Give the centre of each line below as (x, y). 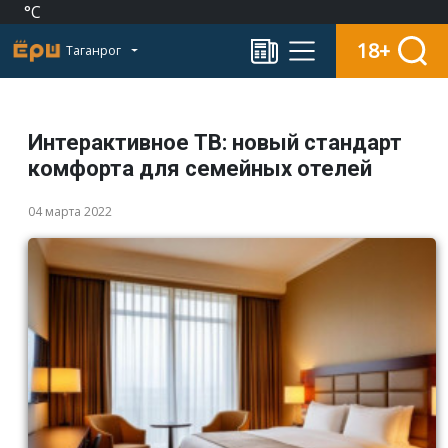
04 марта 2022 (70, 211)
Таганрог (95, 51)
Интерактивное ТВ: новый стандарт (215, 142)
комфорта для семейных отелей (200, 168)
